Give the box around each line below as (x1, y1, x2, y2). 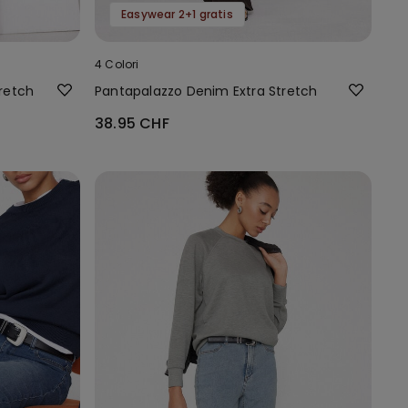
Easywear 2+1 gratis (121, 5, 233, 22)
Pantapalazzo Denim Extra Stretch (95, 81, 318, 100)
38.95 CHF (95, 112, 169, 134)
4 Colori (95, 56, 139, 72)
